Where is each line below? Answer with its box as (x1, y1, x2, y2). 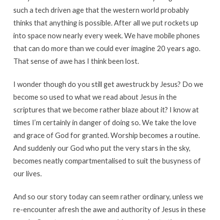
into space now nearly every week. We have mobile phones (13, 31, 200, 40)
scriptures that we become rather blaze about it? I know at (13, 105, 199, 114)
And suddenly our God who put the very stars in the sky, (13, 143, 191, 153)
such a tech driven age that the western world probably (13, 5, 189, 15)
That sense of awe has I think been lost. (13, 56, 139, 66)
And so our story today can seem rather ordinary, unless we (13, 192, 203, 201)
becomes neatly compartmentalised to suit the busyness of (13, 156, 201, 165)
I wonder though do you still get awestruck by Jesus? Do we (13, 80, 203, 89)
